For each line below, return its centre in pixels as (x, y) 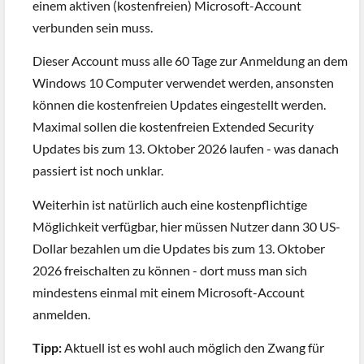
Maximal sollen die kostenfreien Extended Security (173, 127)
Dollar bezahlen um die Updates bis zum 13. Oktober (179, 248)
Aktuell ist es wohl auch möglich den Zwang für (193, 348)
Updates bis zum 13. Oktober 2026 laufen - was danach (186, 149)
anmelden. (61, 314)
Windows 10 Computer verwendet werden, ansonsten (183, 83)
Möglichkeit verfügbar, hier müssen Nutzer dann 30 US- (186, 226)
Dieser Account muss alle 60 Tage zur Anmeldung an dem (190, 61)
